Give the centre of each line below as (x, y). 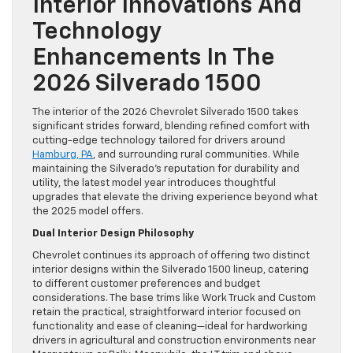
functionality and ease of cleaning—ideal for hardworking (170, 327)
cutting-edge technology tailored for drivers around (159, 141)
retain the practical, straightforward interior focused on (167, 313)
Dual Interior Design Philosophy (113, 234)
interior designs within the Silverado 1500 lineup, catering (171, 270)
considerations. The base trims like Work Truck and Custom (174, 299)
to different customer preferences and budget (146, 284)
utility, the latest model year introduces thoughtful (154, 184)
